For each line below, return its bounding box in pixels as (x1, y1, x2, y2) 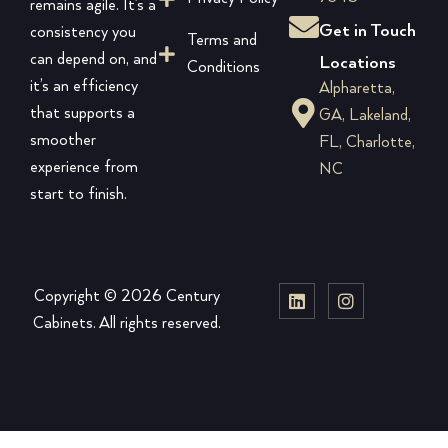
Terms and (186, 31, 257, 51)
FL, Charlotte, (318, 133, 415, 153)
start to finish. (30, 185, 127, 205)
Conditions (186, 58, 260, 78)
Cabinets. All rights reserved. (33, 313, 221, 333)
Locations (318, 53, 396, 74)
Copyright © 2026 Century (34, 286, 220, 306)
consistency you (30, 23, 136, 43)
